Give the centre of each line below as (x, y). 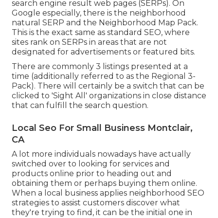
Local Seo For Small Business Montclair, (102, 128)
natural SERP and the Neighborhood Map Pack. (105, 23)
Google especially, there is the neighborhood (99, 13)
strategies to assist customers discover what (96, 203)
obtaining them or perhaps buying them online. (104, 183)
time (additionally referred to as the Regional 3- (104, 76)
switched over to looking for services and (91, 164)
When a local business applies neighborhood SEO (108, 193)
